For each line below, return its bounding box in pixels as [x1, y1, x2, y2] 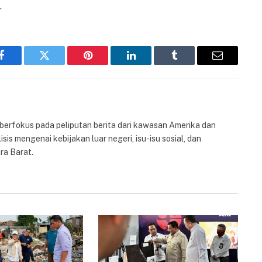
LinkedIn [130, 58, 169, 70]
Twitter [43, 58, 74, 70]
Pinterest [87, 58, 124, 70]
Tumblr [173, 58, 205, 70]
